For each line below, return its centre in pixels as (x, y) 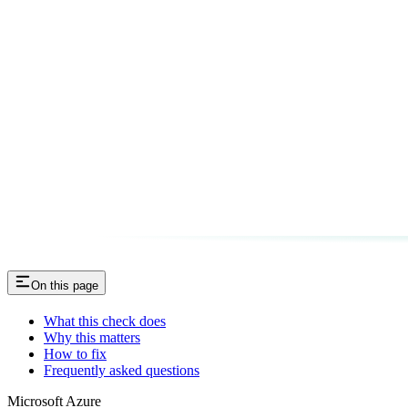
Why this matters (92, 337)
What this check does (105, 321)
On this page (65, 285)
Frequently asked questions (122, 370)
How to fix (75, 353)
